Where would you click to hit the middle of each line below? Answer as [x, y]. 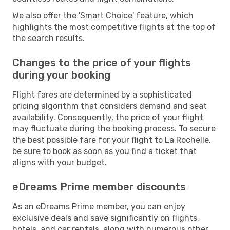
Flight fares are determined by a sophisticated [102, 94]
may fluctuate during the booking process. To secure [114, 128]
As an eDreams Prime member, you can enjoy [99, 206]
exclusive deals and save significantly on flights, [106, 218]
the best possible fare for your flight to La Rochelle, [112, 140]
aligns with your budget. [60, 162]
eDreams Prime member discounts [99, 187]
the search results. [49, 38]
